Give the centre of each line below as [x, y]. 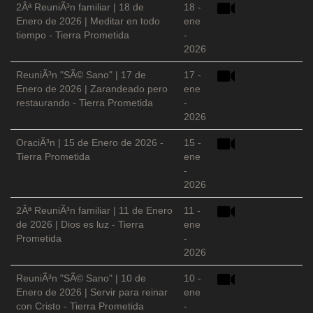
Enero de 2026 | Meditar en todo [88, 21]
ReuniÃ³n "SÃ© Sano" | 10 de [81, 278]
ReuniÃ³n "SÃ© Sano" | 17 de [81, 75]
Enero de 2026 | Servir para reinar [92, 292]
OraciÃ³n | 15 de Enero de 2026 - [90, 143]
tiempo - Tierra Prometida [73, 35]
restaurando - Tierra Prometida [85, 103]
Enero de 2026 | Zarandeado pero [92, 89]
